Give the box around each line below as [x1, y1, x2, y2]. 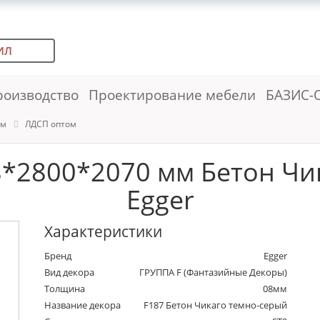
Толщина [44, 282, 86, 296]
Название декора [44, 299, 121, 312]
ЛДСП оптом [25, 118, 77, 130]
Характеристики [44, 221, 163, 242]
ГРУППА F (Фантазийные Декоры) [139, 266, 288, 279]
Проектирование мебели [88, 85, 256, 104]
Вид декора [44, 266, 95, 279]
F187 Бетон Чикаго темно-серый [144, 299, 288, 312]
